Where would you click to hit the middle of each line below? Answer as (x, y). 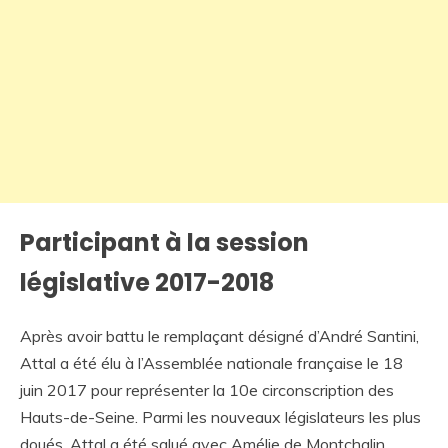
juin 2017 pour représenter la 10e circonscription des (207, 389)
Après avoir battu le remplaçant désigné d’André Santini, (219, 335)
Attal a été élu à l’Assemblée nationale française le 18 (211, 362)
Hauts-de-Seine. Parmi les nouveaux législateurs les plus (220, 416)
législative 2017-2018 (147, 282)
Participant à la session (164, 242)
